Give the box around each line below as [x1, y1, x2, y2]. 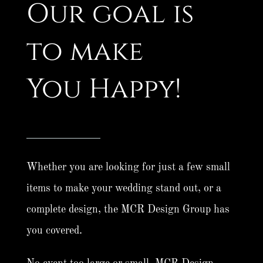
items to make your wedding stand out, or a [26, 183, 221, 194]
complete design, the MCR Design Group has [26, 204, 230, 215]
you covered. [26, 225, 82, 237]
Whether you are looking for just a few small [26, 162, 230, 173]
